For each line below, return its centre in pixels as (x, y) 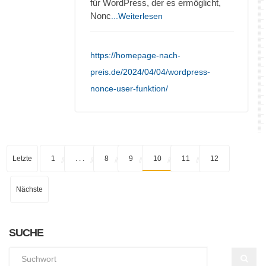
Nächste (29, 189)
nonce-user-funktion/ (129, 88)
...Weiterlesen (137, 16)
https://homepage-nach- (135, 55)
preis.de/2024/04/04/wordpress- (150, 72)
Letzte (22, 158)
